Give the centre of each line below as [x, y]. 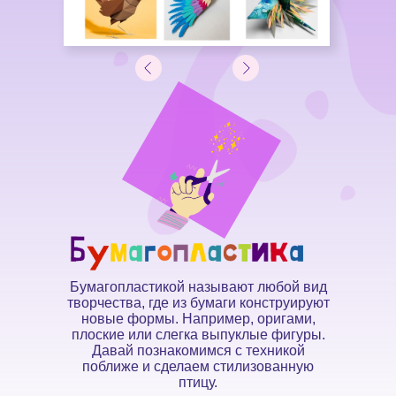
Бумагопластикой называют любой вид [198, 287]
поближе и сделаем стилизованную [198, 366]
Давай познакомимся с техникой [198, 350]
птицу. [198, 382]
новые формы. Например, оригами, [198, 319]
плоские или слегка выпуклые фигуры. [198, 335]
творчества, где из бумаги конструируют [198, 303]
